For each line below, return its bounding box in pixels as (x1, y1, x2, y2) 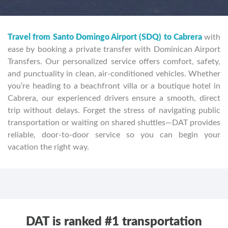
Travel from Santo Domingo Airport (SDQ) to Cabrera (8, 33, 202, 42)
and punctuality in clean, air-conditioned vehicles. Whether (8, 70, 220, 78)
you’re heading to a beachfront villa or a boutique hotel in (8, 82, 220, 91)
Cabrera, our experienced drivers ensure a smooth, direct (8, 94, 220, 103)
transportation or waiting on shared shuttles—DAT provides (8, 119, 220, 127)
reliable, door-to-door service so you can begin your (8, 131, 220, 139)
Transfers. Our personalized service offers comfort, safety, (8, 58, 220, 66)
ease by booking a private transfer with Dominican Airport (8, 45, 220, 54)
